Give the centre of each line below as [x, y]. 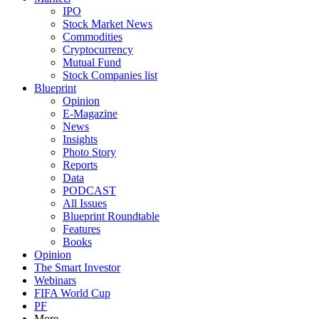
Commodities [93, 37]
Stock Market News [108, 24]
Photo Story [89, 152]
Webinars [55, 280]
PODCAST [89, 190]
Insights [80, 139]
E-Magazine [90, 114]
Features [82, 229]
